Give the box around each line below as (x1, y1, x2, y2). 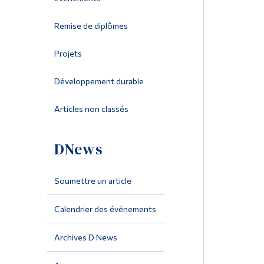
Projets (54, 48, 82, 59)
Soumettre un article (54, 176, 131, 186)
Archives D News (54, 232, 117, 243)
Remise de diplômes (54, 21, 128, 31)
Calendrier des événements (54, 204, 156, 214)
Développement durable (54, 76, 144, 87)
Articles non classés (54, 104, 128, 114)
